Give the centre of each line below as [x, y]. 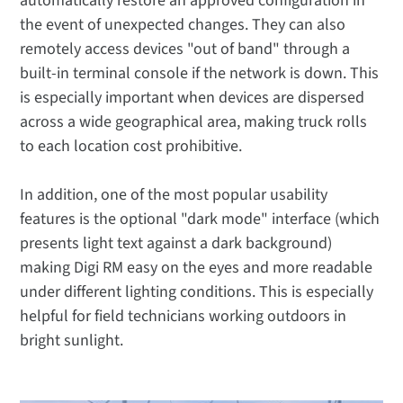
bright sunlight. [72, 341]
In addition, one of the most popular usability [174, 195]
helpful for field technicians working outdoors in [184, 317]
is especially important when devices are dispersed [193, 98]
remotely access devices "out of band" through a [185, 49]
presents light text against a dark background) [176, 244]
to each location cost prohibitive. [131, 147]
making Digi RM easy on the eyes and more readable [197, 268]
